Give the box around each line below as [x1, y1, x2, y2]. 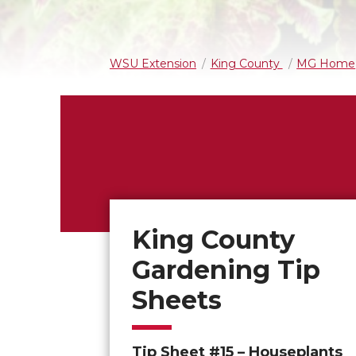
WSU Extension [110, 56, 196, 71]
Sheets [132, 284, 222, 315]
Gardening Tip [132, 253, 320, 285]
